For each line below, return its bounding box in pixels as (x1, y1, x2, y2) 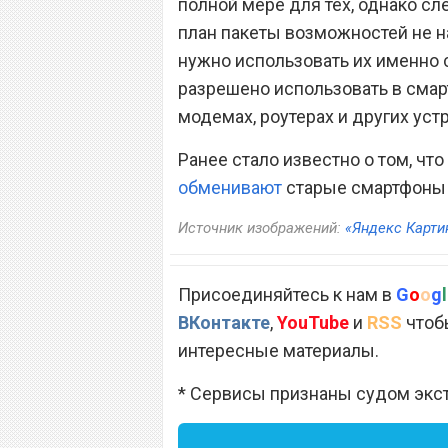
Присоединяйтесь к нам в (178, 283, 396, 305)
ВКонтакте (178, 311, 270, 333)
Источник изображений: (178, 218, 345, 237)
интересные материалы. (178, 339, 379, 361)
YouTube (277, 311, 349, 333)
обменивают (178, 176, 282, 198)
